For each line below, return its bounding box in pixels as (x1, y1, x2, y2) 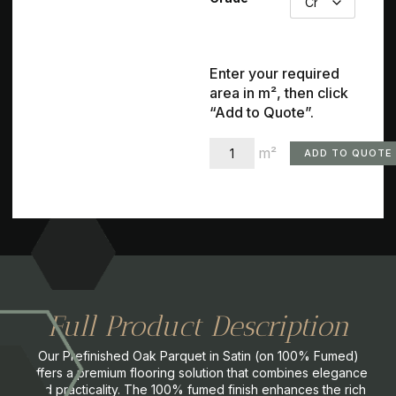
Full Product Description (47, 308, 349, 343)
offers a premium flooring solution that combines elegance (28, 364, 368, 380)
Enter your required (209, 64, 339, 82)
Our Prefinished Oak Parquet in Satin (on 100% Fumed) (37, 347, 359, 363)
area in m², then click (209, 83, 348, 102)
